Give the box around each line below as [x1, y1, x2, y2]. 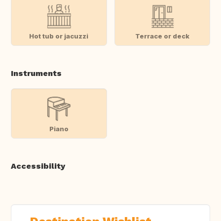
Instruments [11, 69, 62, 78]
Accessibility [11, 161, 65, 171]
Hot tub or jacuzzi [29, 32, 89, 40]
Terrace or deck [135, 32, 189, 40]
